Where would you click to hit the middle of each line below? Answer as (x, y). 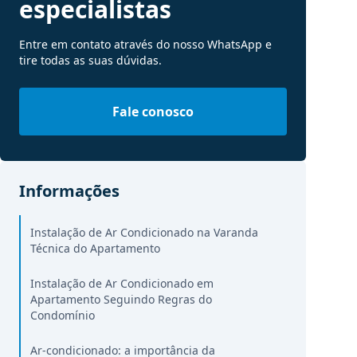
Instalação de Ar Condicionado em (122, 283)
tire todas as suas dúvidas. (90, 60)
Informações (69, 191)
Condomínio (63, 315)
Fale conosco (153, 112)
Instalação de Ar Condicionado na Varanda (144, 232)
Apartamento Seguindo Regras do (121, 299)
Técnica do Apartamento (95, 248)
